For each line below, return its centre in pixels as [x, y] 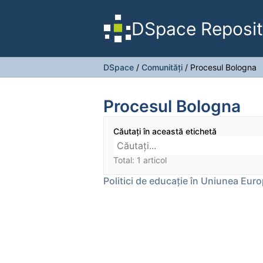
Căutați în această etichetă [165, 131]
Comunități [162, 67]
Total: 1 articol [140, 160]
